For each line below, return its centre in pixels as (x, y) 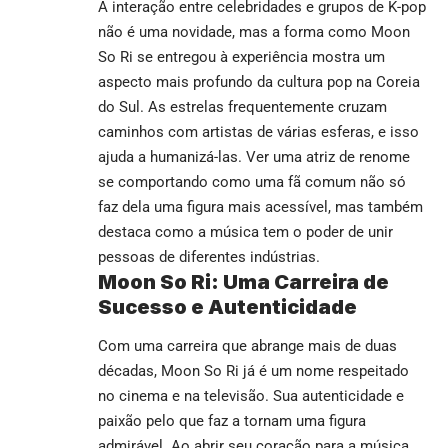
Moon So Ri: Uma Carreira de (243, 281)
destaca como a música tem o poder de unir (245, 231)
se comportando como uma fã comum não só (252, 181)
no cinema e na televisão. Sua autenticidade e (251, 395)
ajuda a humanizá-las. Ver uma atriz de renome (254, 156)
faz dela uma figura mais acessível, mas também (260, 206)
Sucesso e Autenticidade (227, 306)
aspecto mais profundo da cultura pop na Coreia (259, 81)
